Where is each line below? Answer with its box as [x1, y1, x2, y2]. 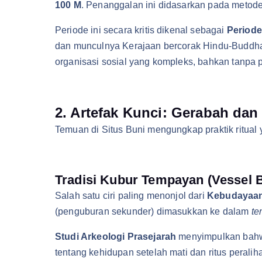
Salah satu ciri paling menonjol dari [55, 191, 207, 201]
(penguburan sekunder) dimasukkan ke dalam [55, 206, 251, 216]
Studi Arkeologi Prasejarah [55, 232, 177, 242]
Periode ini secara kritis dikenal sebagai [55, 25, 227, 35]
